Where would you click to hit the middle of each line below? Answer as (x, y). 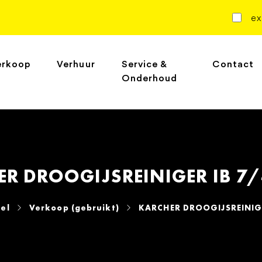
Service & (144, 65)
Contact (233, 65)
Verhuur (76, 65)
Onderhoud (149, 79)
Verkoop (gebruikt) (74, 207)
